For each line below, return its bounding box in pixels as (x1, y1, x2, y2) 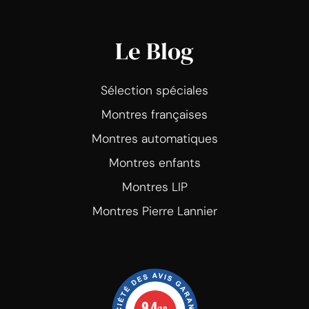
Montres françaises (101, 107, 208, 123)
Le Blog (115, 34, 194, 68)
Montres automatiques (91, 131, 218, 147)
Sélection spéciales (101, 83, 208, 99)
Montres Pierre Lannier (92, 203, 217, 219)
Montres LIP (121, 179, 188, 195)
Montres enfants (108, 155, 201, 171)
